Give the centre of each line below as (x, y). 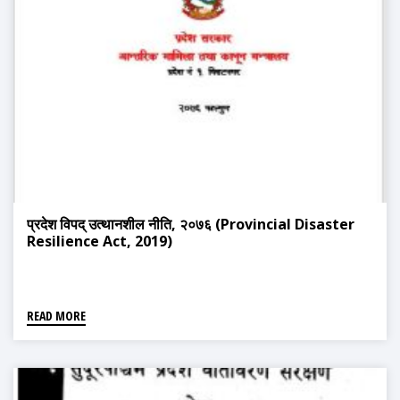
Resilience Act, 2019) (100, 242)
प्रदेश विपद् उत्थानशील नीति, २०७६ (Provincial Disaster (191, 225)
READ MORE (56, 316)
